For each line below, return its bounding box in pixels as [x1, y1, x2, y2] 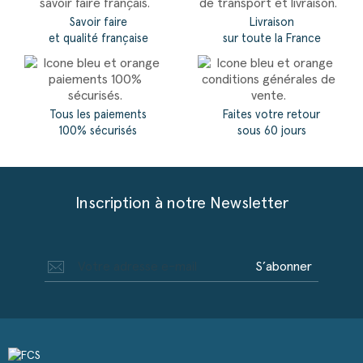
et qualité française [48, 33, 148, 45]
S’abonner [255, 260, 312, 274]
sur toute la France [222, 33, 321, 45]
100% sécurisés [59, 126, 137, 138]
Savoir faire [69, 17, 127, 29]
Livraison [249, 17, 294, 29]
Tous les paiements [49, 109, 147, 122]
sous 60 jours [237, 126, 306, 138]
